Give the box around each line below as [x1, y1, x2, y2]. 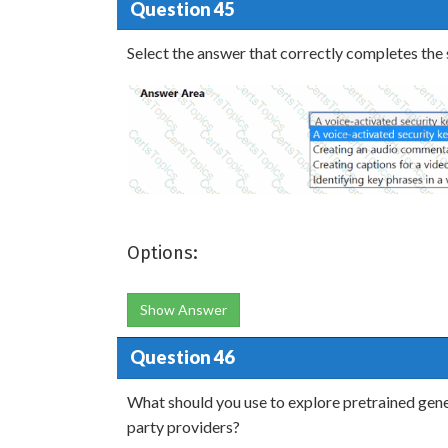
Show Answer [140, 300, 227, 318]
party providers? [127, 416, 240, 436]
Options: [127, 241, 198, 264]
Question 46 [129, 346, 234, 369]
